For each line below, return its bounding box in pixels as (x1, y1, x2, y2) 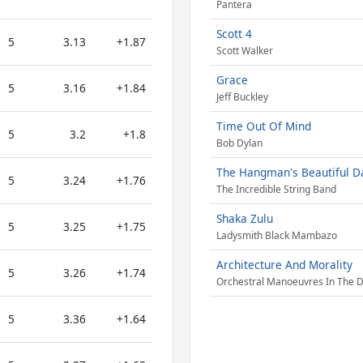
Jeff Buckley (216, 90, 268, 105)
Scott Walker (216, 44, 273, 58)
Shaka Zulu (216, 211, 273, 226)
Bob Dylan (216, 136, 263, 151)
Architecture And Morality (216, 257, 352, 272)
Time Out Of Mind (216, 118, 311, 134)
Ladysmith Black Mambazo (216, 228, 337, 243)
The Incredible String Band (216, 182, 336, 197)
